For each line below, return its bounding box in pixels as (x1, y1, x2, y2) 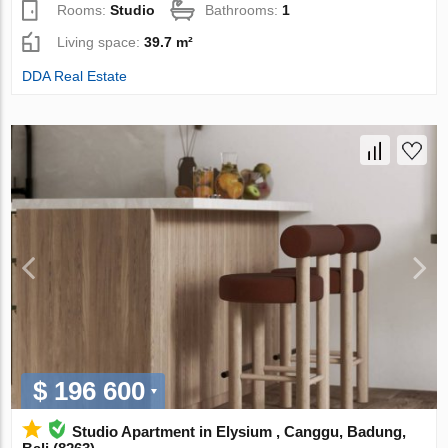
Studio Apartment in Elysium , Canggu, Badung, (72, 422, 407, 440)
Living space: (57, 33, 145, 50)
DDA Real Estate (22, 67, 128, 84)
